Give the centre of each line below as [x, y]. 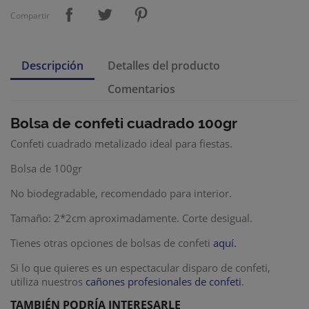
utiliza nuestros [48, 281]
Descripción [52, 66]
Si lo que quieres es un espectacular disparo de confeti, [140, 268]
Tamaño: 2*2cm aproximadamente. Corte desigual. [131, 218]
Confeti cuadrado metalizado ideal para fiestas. [121, 143]
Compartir [30, 16]
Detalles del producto [164, 66]
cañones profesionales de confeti [163, 281]
